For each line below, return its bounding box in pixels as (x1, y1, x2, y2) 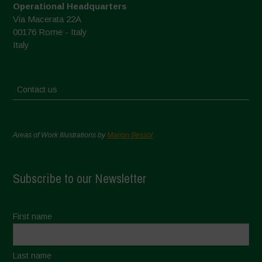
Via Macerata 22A (13, 14, 82, 25)
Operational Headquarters (13, 1, 127, 12)
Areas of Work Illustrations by (13, 131, 108, 140)
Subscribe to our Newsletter (13, 170, 147, 188)
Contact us (17, 85, 58, 95)
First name (13, 212, 53, 222)
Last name (13, 251, 52, 261)
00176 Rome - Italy (13, 27, 88, 37)
